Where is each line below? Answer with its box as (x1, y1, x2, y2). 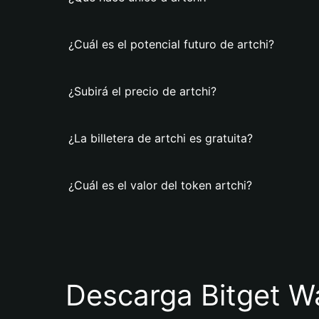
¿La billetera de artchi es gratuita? (68, 131, 253, 145)
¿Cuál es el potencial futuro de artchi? (68, 37, 274, 51)
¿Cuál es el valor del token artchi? (68, 178, 252, 192)
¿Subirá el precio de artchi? (68, 84, 216, 98)
